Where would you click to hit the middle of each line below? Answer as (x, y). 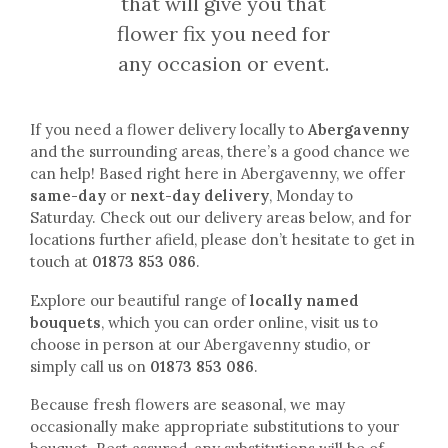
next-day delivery (199, 195)
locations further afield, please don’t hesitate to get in (222, 239)
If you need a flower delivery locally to (169, 129)
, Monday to (311, 195)
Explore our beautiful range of (140, 300)
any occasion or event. (224, 63)
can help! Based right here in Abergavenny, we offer (217, 173)
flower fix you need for (224, 33)
